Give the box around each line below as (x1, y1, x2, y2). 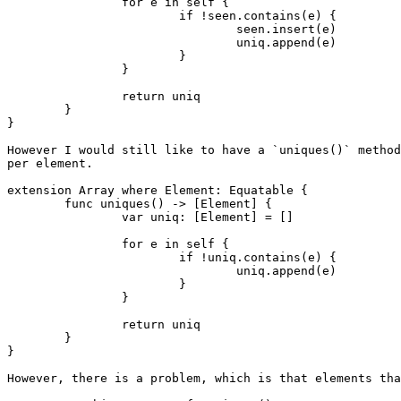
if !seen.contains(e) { (7, 9, 179, 23)
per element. (7, 157, 93, 171)
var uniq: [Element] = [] (7, 210, 122, 225)
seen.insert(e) (7, 22, 236, 37)
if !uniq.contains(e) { (7, 251, 179, 265)
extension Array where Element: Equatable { (7, 183, 308, 198)
